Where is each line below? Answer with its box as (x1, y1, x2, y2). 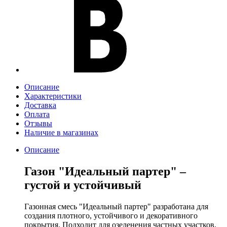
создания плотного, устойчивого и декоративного (24, 211, 198, 220)
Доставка (24, 101, 56, 110)
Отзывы (24, 119, 52, 128)
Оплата (24, 110, 50, 119)
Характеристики (24, 92, 82, 101)
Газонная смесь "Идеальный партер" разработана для (24, 202, 208, 211)
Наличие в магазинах (24, 128, 98, 137)
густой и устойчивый (24, 178, 141, 192)
